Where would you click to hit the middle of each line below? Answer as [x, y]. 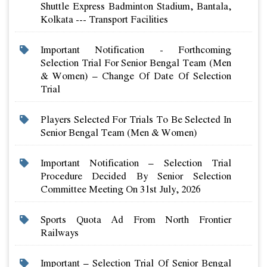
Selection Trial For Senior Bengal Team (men [136, 63]
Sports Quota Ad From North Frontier [136, 220]
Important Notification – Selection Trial [136, 163]
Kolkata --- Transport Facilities [104, 19]
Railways [59, 233]
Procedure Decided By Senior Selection [136, 176]
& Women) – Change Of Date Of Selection [136, 76]
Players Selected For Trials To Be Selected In [136, 119]
